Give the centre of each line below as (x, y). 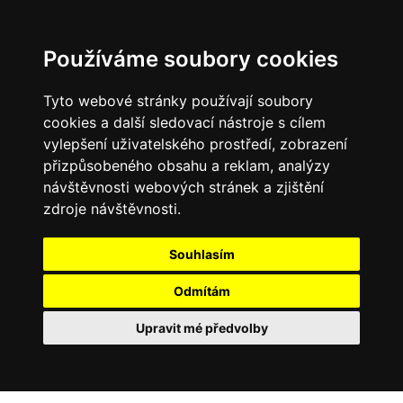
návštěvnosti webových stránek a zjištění (184, 187)
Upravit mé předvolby (201, 328)
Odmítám (201, 291)
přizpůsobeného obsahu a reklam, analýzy (187, 166)
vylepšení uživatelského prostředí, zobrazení (195, 144)
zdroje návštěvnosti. (112, 209)
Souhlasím (201, 254)
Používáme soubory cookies (191, 59)
